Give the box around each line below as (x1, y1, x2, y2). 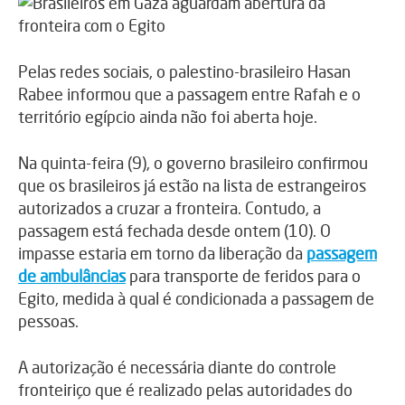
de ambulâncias (18, 265, 126, 286)
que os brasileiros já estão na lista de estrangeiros (18, 174, 366, 195)
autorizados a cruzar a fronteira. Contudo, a (18, 197, 321, 218)
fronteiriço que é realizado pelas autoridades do (18, 379, 353, 400)
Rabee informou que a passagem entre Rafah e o (18, 83, 361, 104)
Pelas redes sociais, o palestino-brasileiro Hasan (18, 61, 351, 81)
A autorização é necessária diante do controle (18, 356, 336, 377)
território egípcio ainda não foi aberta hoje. (18, 106, 317, 127)
